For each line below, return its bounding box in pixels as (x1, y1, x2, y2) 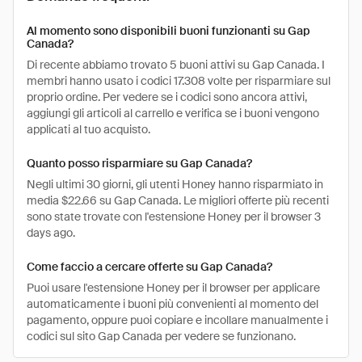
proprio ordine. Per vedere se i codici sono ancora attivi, (27, 90, 307, 104)
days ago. (27, 225, 75, 240)
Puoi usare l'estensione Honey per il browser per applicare (27, 280, 320, 295)
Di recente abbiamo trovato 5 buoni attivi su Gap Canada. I (27, 57, 325, 72)
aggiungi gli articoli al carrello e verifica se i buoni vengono (27, 106, 319, 120)
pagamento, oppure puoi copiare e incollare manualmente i (27, 313, 328, 327)
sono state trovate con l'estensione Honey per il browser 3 (27, 209, 321, 224)
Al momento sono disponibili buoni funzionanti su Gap (27, 23, 310, 38)
